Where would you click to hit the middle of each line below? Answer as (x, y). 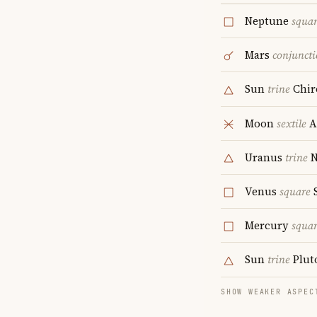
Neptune (268, 21)
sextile (292, 123)
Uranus (265, 157)
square (295, 192)
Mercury (268, 226)
